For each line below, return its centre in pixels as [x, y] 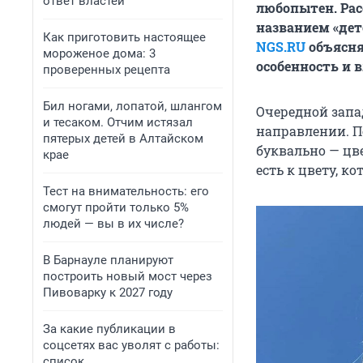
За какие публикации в [109, 329]
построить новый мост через [128, 276]
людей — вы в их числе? [113, 224]
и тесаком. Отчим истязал [118, 122]
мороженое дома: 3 [99, 53]
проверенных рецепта [107, 70]
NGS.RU [281, 47]
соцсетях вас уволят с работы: [131, 345]
